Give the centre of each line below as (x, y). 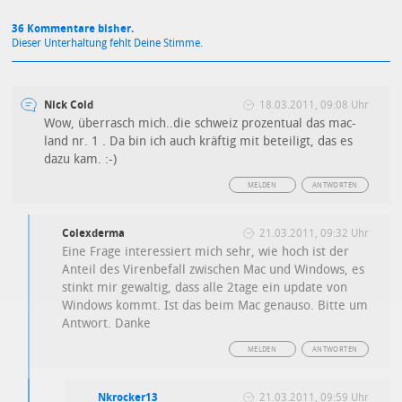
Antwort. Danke (107, 324)
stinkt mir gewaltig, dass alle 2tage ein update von (205, 288)
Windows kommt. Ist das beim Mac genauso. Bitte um (215, 306)
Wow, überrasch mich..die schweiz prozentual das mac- (201, 124)
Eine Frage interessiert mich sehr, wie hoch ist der (206, 252)
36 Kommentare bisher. (73, 29)
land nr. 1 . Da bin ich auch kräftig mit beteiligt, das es (199, 142)
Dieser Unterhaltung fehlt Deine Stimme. (108, 44)
